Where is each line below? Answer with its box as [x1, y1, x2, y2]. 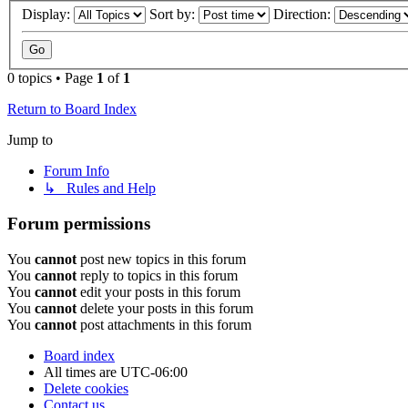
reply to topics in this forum [76, 267, 238, 283]
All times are [44, 363, 120, 380]
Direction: [273, 6, 334, 23]
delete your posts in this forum [76, 300, 253, 316]
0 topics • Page [7, 70, 97, 87]
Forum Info [44, 163, 109, 179]
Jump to [7, 132, 53, 148]
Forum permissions [7, 214, 150, 234]
